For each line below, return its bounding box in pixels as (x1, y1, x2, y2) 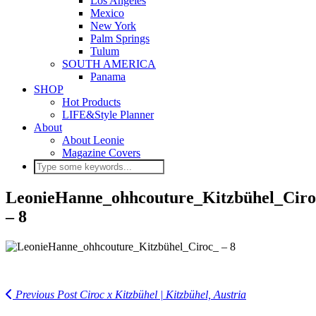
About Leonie (62, 134, 124, 146)
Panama (90, 71, 126, 83)
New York (90, 20, 136, 32)
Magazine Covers (62, 147, 140, 159)
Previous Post (13, 288, 77, 300)
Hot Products (62, 96, 121, 108)
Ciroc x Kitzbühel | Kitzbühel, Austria (77, 288, 246, 300)
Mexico (90, 7, 124, 19)
